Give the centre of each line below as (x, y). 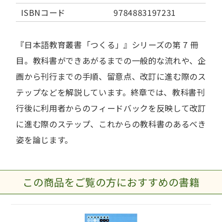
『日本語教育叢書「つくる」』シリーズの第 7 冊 (107, 45)
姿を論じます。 (45, 140)
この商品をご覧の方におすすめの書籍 (111, 182)
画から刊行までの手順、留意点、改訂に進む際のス (111, 76)
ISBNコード (43, 12)
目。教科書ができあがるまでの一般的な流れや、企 (111, 60)
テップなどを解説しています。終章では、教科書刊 (111, 92)
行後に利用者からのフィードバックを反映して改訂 (111, 108)
